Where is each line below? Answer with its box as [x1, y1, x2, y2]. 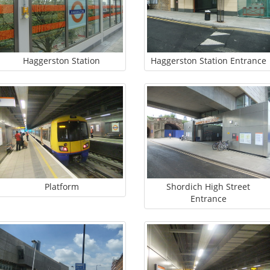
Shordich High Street [166, 181, 251, 193]
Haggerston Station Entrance [150, 55, 266, 67]
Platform [44, 181, 79, 193]
